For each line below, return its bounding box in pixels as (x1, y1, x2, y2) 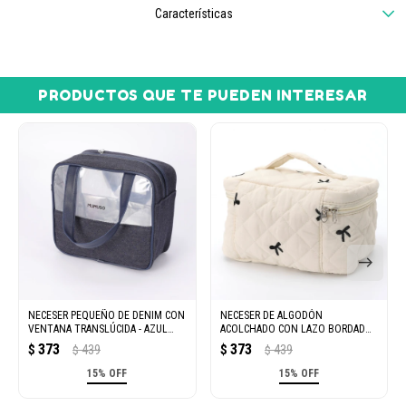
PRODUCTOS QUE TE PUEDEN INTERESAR (38, 86, 368, 104)
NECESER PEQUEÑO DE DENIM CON (28, 308, 185, 322)
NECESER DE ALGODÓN (219, 308, 323, 322)
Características (155, 6, 233, 21)
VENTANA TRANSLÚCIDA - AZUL (28, 322, 168, 335)
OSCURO (28, 335, 65, 349)
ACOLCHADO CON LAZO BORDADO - (219, 322, 378, 335)
